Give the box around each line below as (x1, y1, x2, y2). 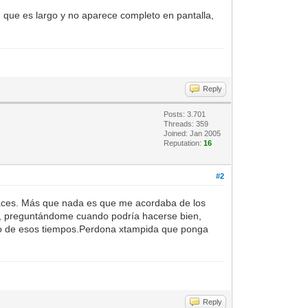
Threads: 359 (164, 119, 209, 128)
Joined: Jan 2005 (164, 129, 221, 137)
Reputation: (164, 138, 204, 147)
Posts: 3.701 (164, 109, 206, 118)
